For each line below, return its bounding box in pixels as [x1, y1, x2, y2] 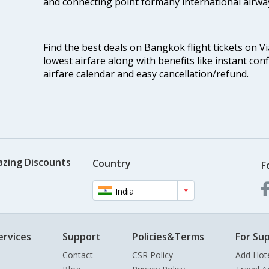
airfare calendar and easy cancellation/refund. [43, 67, 249, 81]
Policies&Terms [132, 230, 204, 244]
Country [92, 156, 131, 170]
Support [62, 230, 101, 244]
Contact [62, 249, 93, 261]
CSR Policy [132, 249, 173, 261]
